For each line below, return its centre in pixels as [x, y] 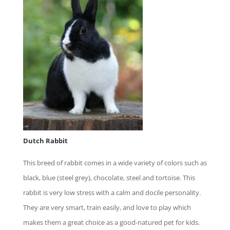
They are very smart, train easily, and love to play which [107, 207]
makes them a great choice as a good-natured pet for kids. [111, 222]
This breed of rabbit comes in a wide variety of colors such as [115, 162]
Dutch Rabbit [45, 140]
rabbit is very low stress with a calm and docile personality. [112, 192]
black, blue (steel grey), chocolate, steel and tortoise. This [109, 177]
